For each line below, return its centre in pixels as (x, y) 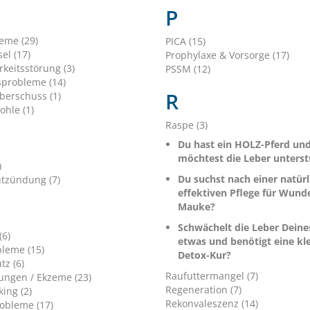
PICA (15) (185, 42)
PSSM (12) (188, 69)
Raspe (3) (186, 125)
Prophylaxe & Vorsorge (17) (227, 55)
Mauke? (196, 207)
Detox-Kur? (204, 255)
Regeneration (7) (203, 290)
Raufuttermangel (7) (211, 276)
